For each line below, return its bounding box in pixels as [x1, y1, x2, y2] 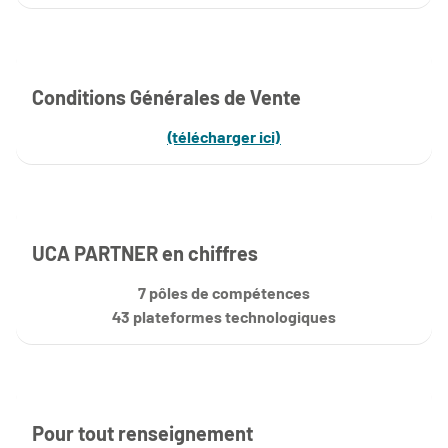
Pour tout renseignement [32, 420, 253, 445]
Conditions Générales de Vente [32, 84, 301, 109]
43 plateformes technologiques [112, 306, 336, 326]
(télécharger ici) [167, 126, 281, 146]
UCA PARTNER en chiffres [32, 240, 258, 265]
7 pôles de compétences [138, 282, 310, 302]
